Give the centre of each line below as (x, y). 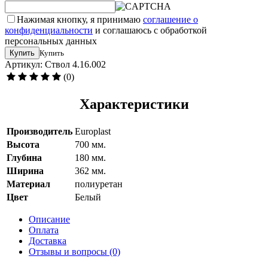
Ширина (25, 170)
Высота (23, 144)
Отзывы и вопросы (69, 251)
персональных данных (51, 41)
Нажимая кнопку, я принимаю (80, 19)
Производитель (39, 131)
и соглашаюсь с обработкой (150, 30)
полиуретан (99, 184)
